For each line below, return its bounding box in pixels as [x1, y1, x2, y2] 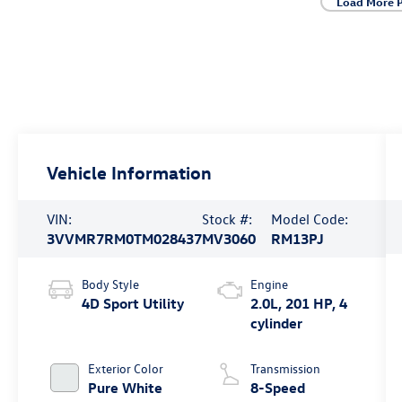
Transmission [249, 359, 320, 377]
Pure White [88, 378, 163, 397]
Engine [249, 275, 288, 293]
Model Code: [270, 209, 348, 228]
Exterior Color [88, 359, 164, 377]
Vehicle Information [47, 160, 213, 183]
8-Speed [249, 378, 305, 397]
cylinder [249, 313, 302, 332]
